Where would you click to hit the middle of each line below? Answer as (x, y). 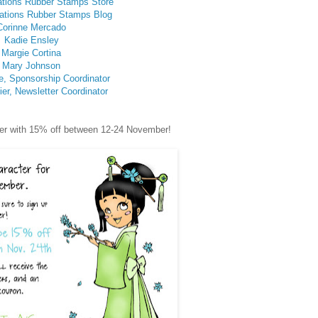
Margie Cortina (31, 53)
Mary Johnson (31, 66)
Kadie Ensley (31, 40)
